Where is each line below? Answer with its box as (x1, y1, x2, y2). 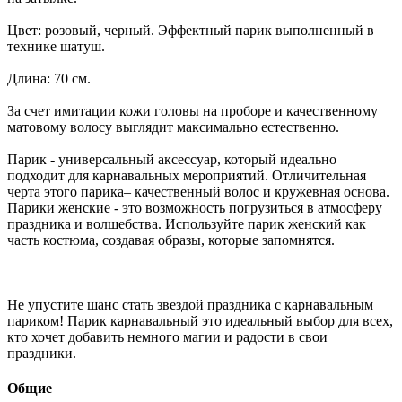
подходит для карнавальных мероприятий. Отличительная (7, 167, 366, 183)
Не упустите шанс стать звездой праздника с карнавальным (7, 296, 373, 312)
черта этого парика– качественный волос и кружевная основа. (7, 183, 389, 199)
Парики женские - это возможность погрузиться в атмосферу (7, 199, 382, 215)
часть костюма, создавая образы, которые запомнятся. (7, 232, 335, 248)
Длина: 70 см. (7, 70, 91, 86)
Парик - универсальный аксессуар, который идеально (7, 151, 336, 167)
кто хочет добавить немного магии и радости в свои (7, 328, 328, 345)
